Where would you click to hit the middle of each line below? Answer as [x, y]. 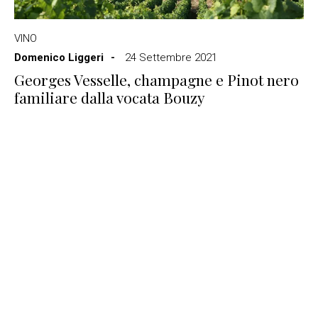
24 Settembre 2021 [171, 57]
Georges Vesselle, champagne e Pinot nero [157, 79]
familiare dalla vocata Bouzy [110, 97]
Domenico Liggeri [59, 57]
